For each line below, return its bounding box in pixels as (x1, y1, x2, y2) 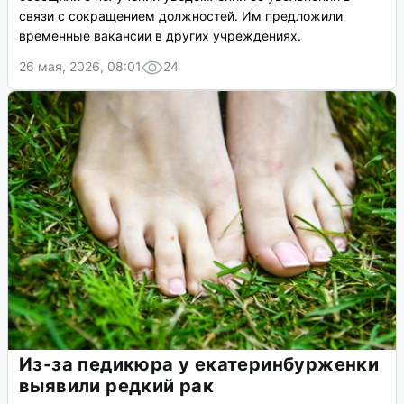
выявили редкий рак (19, 375, 215, 398)
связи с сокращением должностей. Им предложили (19, 8, 343, 24)
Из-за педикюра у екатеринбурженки (19, 353, 380, 376)
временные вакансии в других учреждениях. (19, 28, 301, 44)
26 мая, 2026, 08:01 (19, 59, 142, 75)
